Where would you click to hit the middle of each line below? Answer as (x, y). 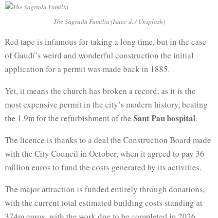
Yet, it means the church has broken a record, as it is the (100, 91)
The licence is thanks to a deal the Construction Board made (108, 140)
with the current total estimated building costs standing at (104, 203)
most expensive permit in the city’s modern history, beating (106, 104)
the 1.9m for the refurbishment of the (69, 118)
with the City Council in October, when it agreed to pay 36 (105, 154)
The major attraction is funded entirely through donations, (105, 189)
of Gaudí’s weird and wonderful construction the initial (99, 55)
